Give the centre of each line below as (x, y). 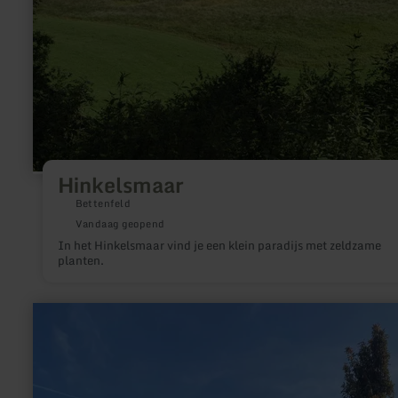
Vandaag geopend (120, 224)
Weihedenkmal (74, 366)
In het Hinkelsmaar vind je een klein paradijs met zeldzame (219, 245)
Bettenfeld (103, 203)
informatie (61, 323)
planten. (80, 260)
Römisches (63, 352)
